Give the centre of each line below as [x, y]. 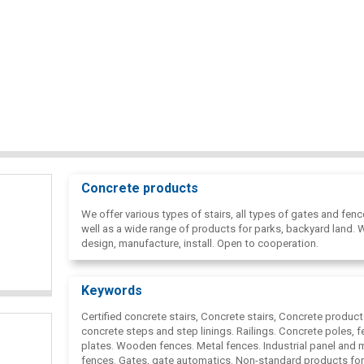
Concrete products [140, 188]
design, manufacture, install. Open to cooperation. [200, 243]
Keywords [112, 290]
